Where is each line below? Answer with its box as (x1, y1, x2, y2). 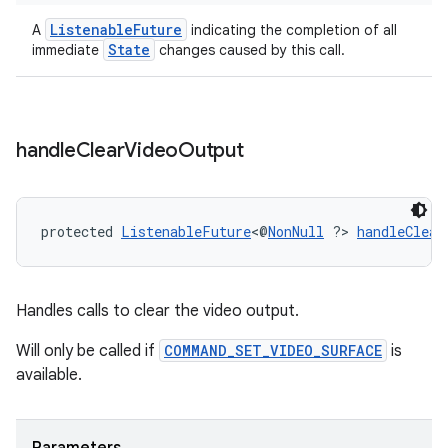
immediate (32, 41, 103, 59)
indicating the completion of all (187, 21, 397, 39)
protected (41, 222, 121, 241)
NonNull (268, 222, 324, 241)
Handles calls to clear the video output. (16, 301, 299, 321)
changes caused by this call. (155, 41, 345, 59)
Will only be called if (16, 341, 159, 361)
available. (16, 365, 82, 385)
